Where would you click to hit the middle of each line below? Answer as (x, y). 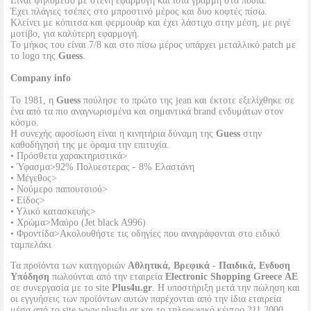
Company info (41, 78)
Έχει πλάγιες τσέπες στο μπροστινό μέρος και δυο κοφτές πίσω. (139, 11)
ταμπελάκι (31, 245)
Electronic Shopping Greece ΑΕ (232, 277)
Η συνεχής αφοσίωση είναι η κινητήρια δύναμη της (113, 134)
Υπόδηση (30, 277)
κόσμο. (25, 123)
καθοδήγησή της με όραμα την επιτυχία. (90, 145)
